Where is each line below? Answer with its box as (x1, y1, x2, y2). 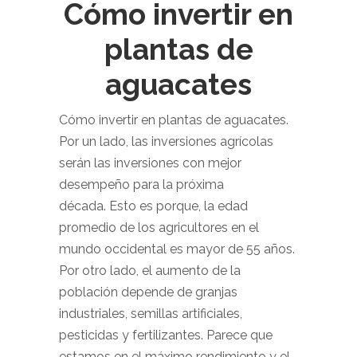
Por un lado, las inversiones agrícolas (59, 134, 273, 149)
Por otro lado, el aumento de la (59, 263, 241, 278)
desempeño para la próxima (59, 177, 224, 192)
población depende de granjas (59, 284, 237, 300)
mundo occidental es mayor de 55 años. (59, 241, 295, 257)
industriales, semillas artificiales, (59, 306, 242, 321)
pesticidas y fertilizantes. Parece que (59, 328, 273, 343)
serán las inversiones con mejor (59, 155, 241, 171)
